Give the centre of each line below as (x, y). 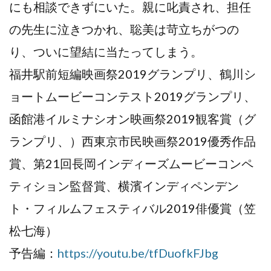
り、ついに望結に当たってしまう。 (106, 52)
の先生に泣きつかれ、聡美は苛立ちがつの (124, 29)
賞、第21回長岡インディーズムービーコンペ (131, 164)
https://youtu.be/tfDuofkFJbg (138, 253)
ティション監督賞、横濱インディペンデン (124, 186)
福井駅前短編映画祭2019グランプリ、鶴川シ (132, 74)
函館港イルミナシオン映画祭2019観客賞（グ (132, 119)
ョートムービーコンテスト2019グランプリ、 (132, 96)
